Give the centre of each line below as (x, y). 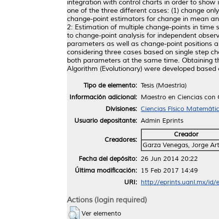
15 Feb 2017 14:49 (169, 170)
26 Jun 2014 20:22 (169, 159)
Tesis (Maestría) (164, 85)
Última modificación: (106, 170)
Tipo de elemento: (110, 85)
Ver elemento (101, 213)
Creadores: (121, 140)
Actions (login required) (107, 200)
